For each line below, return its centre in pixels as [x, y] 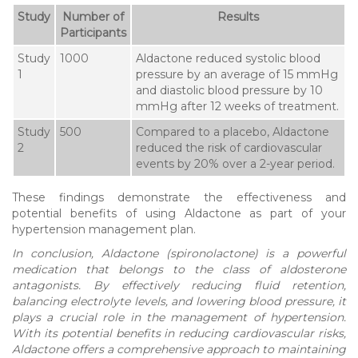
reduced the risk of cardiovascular [229, 147]
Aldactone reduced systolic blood [228, 58]
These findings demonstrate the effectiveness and [179, 197]
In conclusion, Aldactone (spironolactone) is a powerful [179, 253]
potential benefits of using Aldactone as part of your [179, 213]
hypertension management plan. [104, 229]
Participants [93, 32]
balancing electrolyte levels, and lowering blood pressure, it [179, 301]
